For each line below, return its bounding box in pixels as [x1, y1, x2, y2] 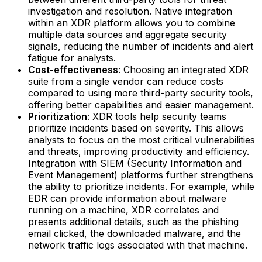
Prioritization [28, 110, 87, 122]
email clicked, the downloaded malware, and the [28, 227, 241, 239]
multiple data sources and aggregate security [28, 28, 227, 40]
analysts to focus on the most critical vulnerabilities [28, 133, 255, 146]
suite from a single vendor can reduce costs [28, 75, 223, 87]
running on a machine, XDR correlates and [28, 204, 219, 216]
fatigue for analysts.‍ [28, 51, 116, 64]
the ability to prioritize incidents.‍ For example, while [28, 180, 254, 192]
